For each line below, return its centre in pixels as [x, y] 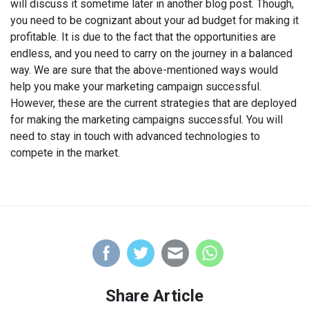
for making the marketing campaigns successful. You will [147, 120]
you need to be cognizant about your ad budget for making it [154, 21]
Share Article [154, 296]
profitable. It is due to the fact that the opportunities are [143, 37]
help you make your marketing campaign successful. [136, 87]
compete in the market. [67, 153]
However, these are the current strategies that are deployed [153, 103]
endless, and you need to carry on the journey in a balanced [151, 54]
